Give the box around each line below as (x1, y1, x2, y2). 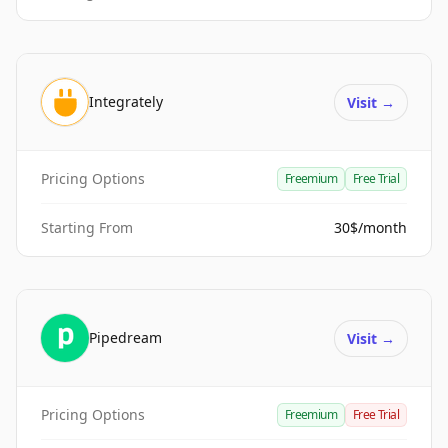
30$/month (334, 218, 407, 237)
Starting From (41, 218, 133, 237)
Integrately (89, 92, 163, 111)
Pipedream (89, 328, 162, 347)
